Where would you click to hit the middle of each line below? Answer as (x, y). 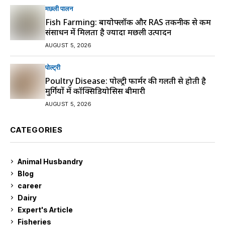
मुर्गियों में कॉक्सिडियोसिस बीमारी (95, 91)
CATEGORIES (36, 130)
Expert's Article (45, 209)
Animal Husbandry (50, 161)
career (30, 185)
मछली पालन (59, 9)
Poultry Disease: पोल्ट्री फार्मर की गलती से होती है (126, 81)
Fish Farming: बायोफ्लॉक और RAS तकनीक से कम (128, 22)
